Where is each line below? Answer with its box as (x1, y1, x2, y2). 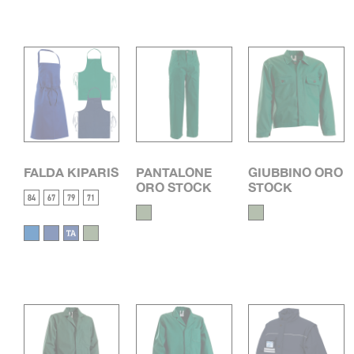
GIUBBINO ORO (248, 164, 344, 180)
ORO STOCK (136, 179, 213, 195)
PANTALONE (136, 164, 213, 180)
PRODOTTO (36, 9, 107, 24)
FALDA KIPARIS (24, 164, 119, 180)
